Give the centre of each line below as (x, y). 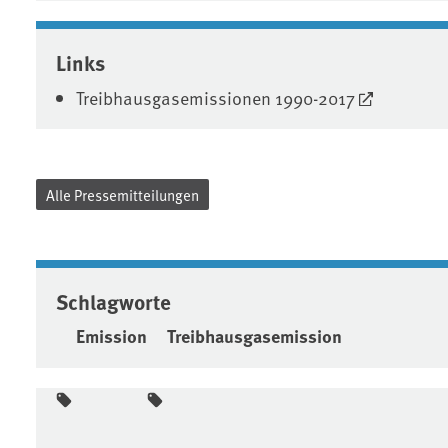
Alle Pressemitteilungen (122, 194)
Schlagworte (113, 300)
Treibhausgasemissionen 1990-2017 (215, 97)
